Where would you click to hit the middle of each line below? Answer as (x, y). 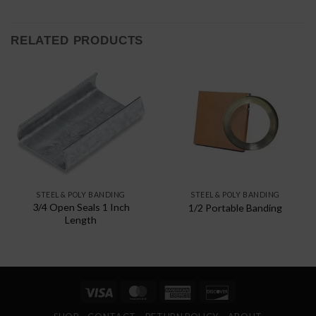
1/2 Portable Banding (235, 207)
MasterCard (181, 291)
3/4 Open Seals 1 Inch (81, 207)
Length (81, 220)
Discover (253, 291)
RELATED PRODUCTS (77, 40)
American (214, 291)
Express (211, 307)
